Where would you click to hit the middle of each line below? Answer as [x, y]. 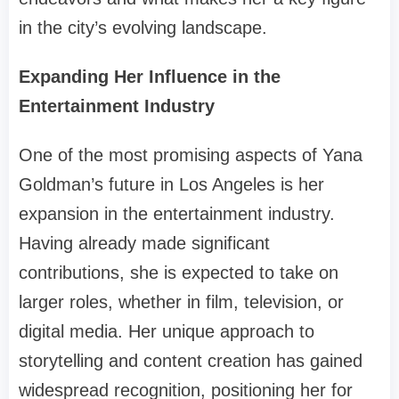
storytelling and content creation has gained [191, 361]
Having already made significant [144, 244]
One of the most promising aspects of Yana [191, 155]
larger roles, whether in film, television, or [181, 302]
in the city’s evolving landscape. [143, 28]
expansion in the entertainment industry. [177, 214]
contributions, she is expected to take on [179, 273]
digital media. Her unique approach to [167, 332]
